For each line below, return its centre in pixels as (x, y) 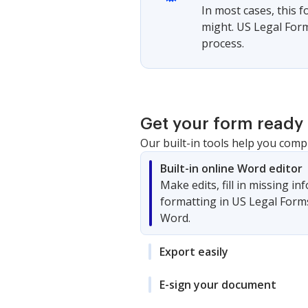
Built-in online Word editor (231, 168)
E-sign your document (218, 285)
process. (223, 43)
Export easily (194, 252)
